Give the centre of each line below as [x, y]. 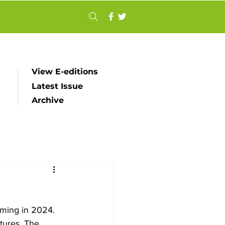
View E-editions [65, 72]
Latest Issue [57, 86]
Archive [48, 100]
